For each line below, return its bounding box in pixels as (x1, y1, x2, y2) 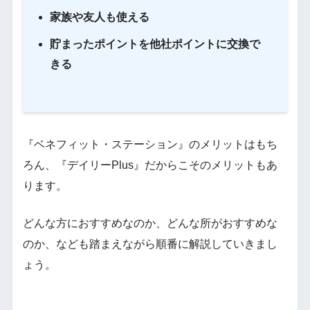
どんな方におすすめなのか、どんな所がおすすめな (22, 217, 277, 230)
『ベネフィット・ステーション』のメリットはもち (22, 138, 277, 151)
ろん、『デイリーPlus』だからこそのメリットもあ (22, 159, 277, 172)
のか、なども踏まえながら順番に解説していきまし (22, 238, 277, 250)
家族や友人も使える (49, 11, 149, 24)
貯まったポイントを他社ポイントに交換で (49, 38, 260, 51)
